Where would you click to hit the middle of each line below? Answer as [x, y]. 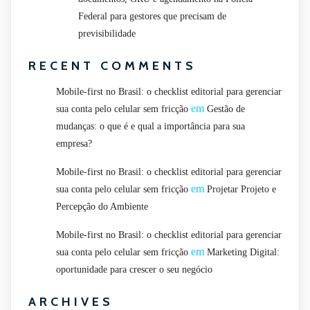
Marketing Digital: [243, 253]
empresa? [74, 144]
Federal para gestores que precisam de [152, 17]
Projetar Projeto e [241, 190]
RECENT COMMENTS [112, 66]
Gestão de [226, 109]
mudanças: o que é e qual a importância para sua [151, 127]
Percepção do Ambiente [102, 207]
